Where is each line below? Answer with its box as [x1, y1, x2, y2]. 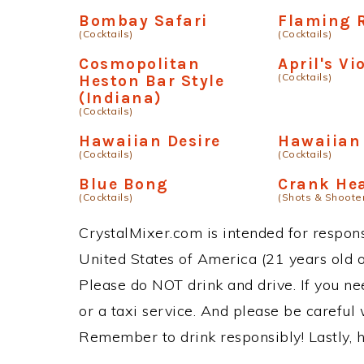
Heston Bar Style [79, 71, 224, 90]
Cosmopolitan [79, 54, 200, 73]
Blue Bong [79, 175, 169, 193]
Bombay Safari [79, 11, 208, 30]
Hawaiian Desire [79, 132, 221, 150]
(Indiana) [79, 89, 162, 107]
